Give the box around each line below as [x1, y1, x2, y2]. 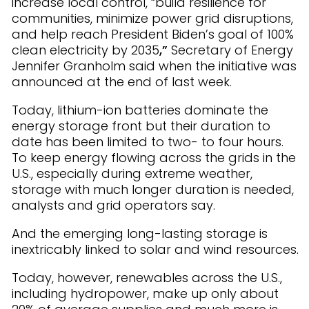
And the [12, 225, 60, 242]
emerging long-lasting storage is [63, 225, 268, 242]
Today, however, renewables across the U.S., [12, 269, 282, 286]
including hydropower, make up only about [12, 285, 279, 302]
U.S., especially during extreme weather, [12, 165, 252, 182]
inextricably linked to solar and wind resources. [12, 241, 299, 258]
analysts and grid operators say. [12, 197, 215, 214]
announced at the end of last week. [12, 73, 232, 90]
